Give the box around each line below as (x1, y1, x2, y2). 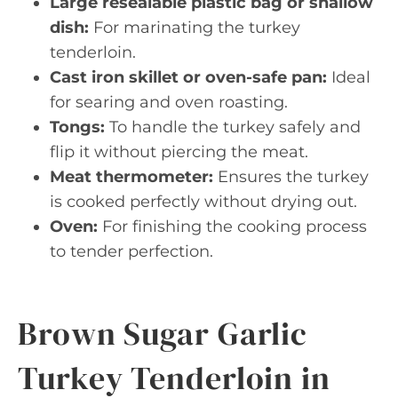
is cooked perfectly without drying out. (50, 192, 357, 211)
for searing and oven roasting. (50, 92, 288, 112)
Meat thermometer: (50, 167, 213, 187)
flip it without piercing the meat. (50, 142, 308, 162)
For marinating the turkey (89, 18, 300, 37)
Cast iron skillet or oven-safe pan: (50, 68, 327, 87)
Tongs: (50, 117, 105, 137)
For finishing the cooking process (98, 217, 367, 236)
